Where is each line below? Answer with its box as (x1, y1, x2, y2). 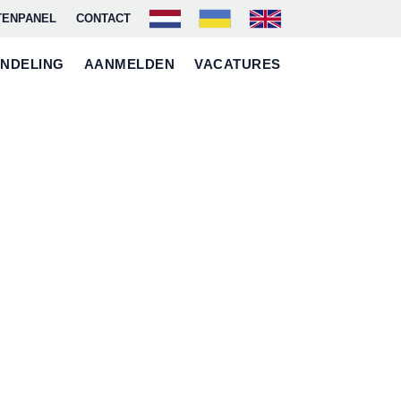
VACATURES (194, 56, 281, 72)
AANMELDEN (83, 56, 175, 72)
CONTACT (75, 12, 131, 25)
